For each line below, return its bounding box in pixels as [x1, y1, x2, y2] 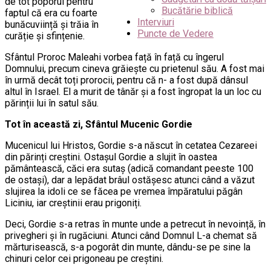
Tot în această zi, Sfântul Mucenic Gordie [5, 118, 192, 130]
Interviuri [137, 16, 174, 28]
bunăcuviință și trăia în [5, 18, 99, 30]
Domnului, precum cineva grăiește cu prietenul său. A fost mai [5, 62, 264, 74]
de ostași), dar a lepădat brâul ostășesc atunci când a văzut [5, 174, 255, 186]
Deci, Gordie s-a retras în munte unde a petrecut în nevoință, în [5, 218, 266, 230]
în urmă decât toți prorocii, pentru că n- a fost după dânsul [5, 74, 248, 86]
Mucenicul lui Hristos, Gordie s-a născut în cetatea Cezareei [5, 139, 257, 151]
